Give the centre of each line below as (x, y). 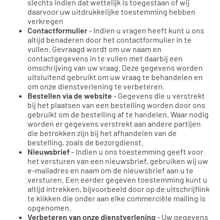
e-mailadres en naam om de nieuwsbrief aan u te (110, 170)
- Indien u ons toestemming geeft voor (137, 151)
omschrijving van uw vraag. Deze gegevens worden (115, 67)
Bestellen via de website (70, 95)
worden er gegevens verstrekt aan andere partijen (114, 123)
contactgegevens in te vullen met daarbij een (105, 58)
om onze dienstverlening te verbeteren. (96, 86)
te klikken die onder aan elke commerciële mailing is (117, 198)
